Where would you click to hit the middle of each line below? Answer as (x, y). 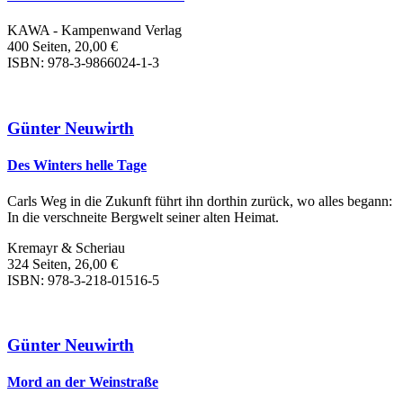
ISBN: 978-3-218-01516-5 (83, 280)
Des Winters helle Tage (77, 166)
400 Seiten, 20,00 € (63, 47)
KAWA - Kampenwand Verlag (94, 31)
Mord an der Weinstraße (83, 382)
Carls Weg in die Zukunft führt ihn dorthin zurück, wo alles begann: (200, 201)
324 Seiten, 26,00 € (63, 264)
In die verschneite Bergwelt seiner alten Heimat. (143, 217)
